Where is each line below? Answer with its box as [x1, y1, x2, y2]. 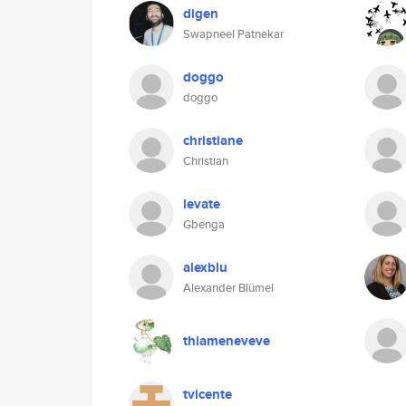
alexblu [183, 257, 227, 277]
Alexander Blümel [183, 279, 274, 296]
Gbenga [183, 216, 225, 233]
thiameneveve [183, 331, 270, 351]
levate [183, 194, 220, 214]
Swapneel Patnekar [183, 25, 284, 43]
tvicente [183, 384, 232, 404]
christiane [183, 130, 243, 150]
